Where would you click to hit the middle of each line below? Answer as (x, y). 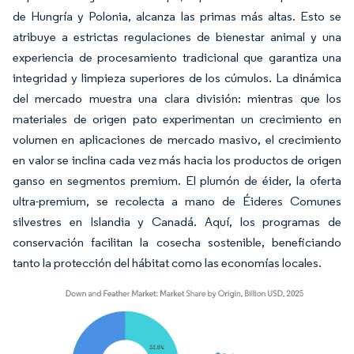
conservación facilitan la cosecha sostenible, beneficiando (177, 242)
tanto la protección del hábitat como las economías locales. (167, 263)
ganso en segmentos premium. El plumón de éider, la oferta (177, 181)
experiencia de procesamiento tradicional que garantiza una (177, 57)
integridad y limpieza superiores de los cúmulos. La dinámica (177, 78)
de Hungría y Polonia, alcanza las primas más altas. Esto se (177, 16)
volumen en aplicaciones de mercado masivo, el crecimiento (177, 139)
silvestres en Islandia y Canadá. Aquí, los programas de (177, 222)
